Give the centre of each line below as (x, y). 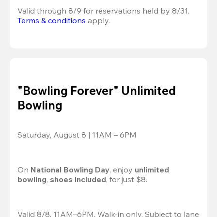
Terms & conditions (52, 21)
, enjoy (121, 170)
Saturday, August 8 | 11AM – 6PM (77, 135)
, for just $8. (127, 179)
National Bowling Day (70, 170)
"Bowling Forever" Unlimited (97, 91)
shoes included (78, 179)
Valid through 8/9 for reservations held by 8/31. (103, 11)
